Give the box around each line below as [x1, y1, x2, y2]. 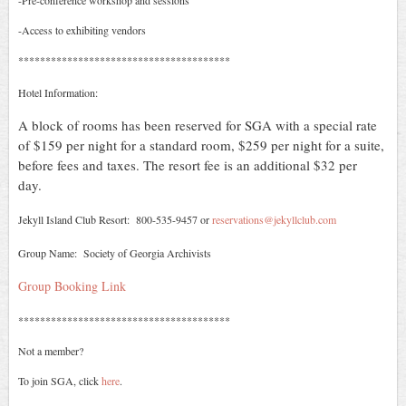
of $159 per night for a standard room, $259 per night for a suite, [18, 136, 384, 155]
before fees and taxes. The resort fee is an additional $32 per [18, 156, 357, 175]
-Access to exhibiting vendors [18, 23, 146, 38]
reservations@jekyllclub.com [212, 212, 336, 227]
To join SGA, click [18, 373, 99, 389]
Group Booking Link [18, 277, 126, 295]
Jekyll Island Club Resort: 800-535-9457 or [18, 212, 212, 227]
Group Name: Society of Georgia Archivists [18, 246, 211, 261]
